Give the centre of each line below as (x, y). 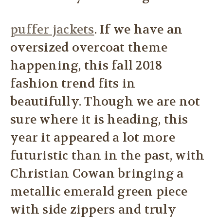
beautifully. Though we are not (105, 102)
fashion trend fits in (73, 84)
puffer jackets (52, 30)
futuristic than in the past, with (108, 156)
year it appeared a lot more (93, 138)
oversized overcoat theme (89, 48)
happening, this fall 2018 (87, 66)
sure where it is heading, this (99, 120)
